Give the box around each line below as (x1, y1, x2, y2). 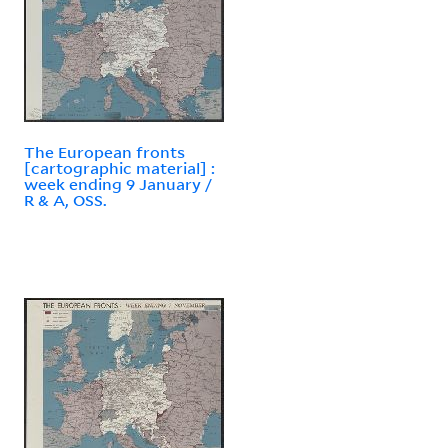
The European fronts (24, 141, 185, 162)
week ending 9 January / (24, 173, 212, 194)
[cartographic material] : (24, 157, 215, 178)
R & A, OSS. (24, 189, 107, 210)
